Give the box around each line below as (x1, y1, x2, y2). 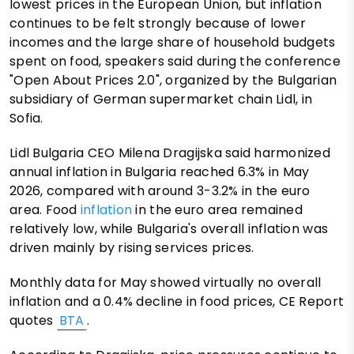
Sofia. (9, 108, 43, 127)
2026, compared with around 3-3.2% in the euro (9, 181, 311, 200)
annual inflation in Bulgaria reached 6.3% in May (9, 162, 310, 181)
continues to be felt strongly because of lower (9, 13, 306, 32)
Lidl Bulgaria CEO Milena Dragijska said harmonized (9, 143, 331, 162)
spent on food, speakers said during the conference (9, 51, 341, 70)
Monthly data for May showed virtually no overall (9, 273, 322, 292)
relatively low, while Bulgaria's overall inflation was (9, 219, 329, 238)
